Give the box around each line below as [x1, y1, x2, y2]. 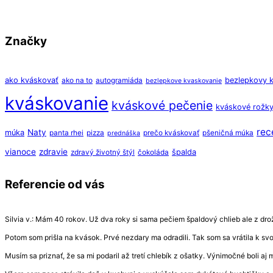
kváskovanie [5, 92, 108, 114]
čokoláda [138, 147, 169, 157]
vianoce [5, 146, 36, 157]
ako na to [62, 76, 93, 85]
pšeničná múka [202, 128, 253, 137]
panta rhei [49, 128, 83, 137]
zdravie [39, 146, 68, 157]
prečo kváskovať [143, 128, 199, 137]
